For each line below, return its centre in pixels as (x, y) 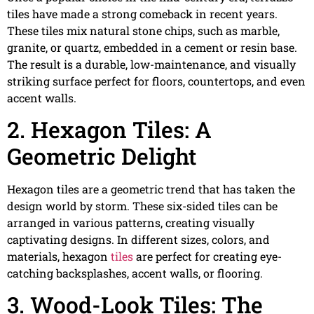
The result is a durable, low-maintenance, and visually (151, 64)
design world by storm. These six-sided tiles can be (142, 205)
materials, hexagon (59, 256)
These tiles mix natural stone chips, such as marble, (143, 30)
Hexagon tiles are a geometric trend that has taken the (151, 189)
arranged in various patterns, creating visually (131, 222)
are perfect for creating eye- (207, 256)
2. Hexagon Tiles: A (109, 129)
